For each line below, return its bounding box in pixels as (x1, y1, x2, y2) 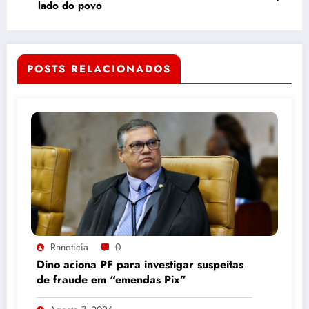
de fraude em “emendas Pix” (37, 271, 186, 288)
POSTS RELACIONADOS (27, 61, 171, 77)
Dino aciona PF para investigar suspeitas (37, 256, 243, 272)
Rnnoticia (50, 239, 88, 254)
